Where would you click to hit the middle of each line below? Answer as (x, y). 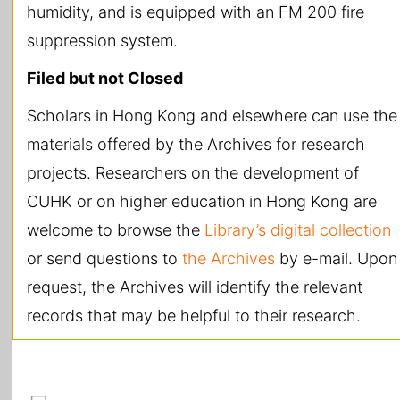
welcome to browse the (116, 230)
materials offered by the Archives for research (196, 145)
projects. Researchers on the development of (193, 173)
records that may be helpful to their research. (194, 316)
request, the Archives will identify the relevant (195, 287)
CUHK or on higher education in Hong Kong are (202, 202)
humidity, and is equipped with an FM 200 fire (196, 12)
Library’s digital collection (298, 230)
